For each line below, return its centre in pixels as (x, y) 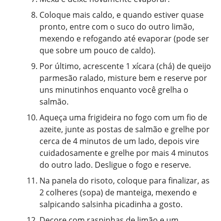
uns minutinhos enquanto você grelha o (114, 90)
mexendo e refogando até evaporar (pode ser (124, 38)
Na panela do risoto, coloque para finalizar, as (125, 180)
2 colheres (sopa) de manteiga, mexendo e (118, 192)
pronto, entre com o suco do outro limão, (117, 26)
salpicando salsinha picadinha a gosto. (111, 204)
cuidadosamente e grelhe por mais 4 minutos (124, 153)
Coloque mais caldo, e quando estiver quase (122, 15)
